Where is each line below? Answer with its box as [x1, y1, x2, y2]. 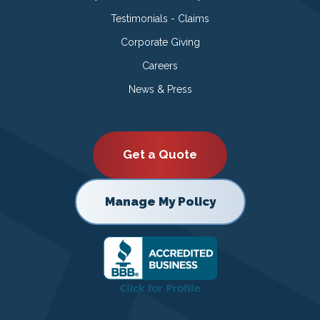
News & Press [128, 83, 192, 95]
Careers [142, 59, 178, 71]
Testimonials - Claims [111, 12, 209, 24]
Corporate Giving [120, 36, 200, 48]
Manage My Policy [104, 194, 216, 209]
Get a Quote [123, 147, 197, 162]
